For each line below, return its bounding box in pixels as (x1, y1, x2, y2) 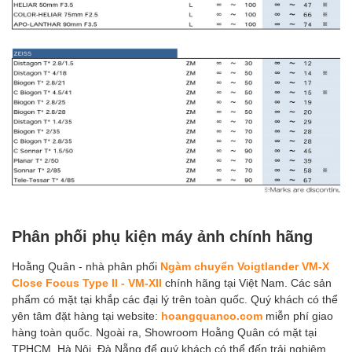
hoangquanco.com (161, 308, 262, 322)
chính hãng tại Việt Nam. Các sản (162, 275, 332, 289)
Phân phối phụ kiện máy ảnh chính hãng (12, 225, 313, 245)
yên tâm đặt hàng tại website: (12, 308, 161, 322)
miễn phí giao (262, 308, 333, 322)
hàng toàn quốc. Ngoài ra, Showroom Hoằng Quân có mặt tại (12, 324, 317, 339)
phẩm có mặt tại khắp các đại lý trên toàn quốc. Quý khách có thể (12, 291, 338, 306)
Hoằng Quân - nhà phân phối (12, 258, 160, 273)
